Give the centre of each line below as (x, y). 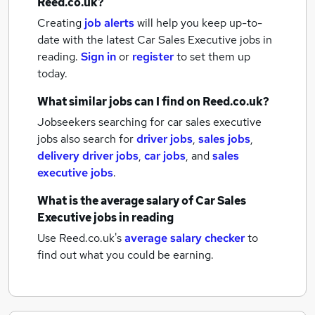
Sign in (98, 57)
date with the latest (86, 40)
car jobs (165, 156)
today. (52, 73)
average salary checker (185, 238)
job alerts (109, 23)
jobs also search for (87, 139)
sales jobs (224, 139)
